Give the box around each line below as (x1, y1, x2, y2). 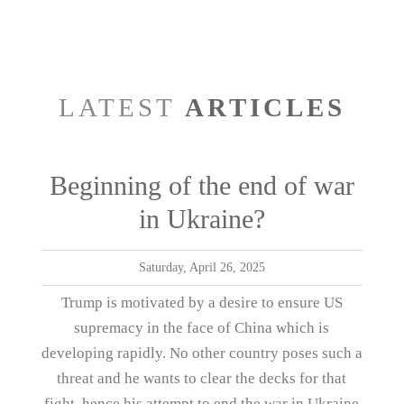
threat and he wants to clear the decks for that (57, 369, 347, 387)
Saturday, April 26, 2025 (138, 260, 265, 274)
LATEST (59, 93, 185, 122)
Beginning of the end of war (49, 170, 354, 201)
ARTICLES (185, 93, 345, 122)
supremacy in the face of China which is (74, 318, 330, 336)
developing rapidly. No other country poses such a (41, 344, 363, 362)
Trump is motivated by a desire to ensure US (60, 293, 343, 311)
